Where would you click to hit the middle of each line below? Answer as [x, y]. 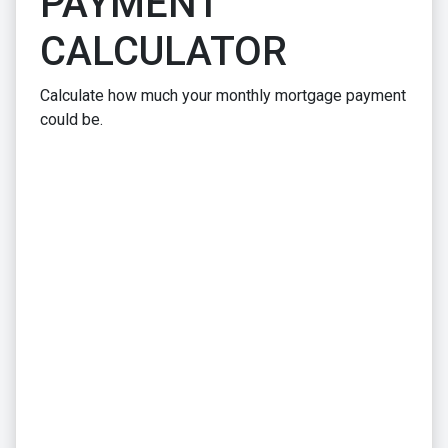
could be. [71, 119]
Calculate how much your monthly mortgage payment [223, 95]
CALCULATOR [163, 51]
